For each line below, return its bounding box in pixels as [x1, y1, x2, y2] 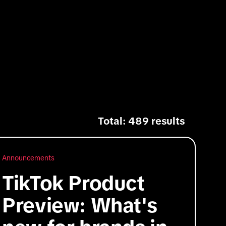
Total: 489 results [97, 115, 185, 127]
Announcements [2, 153, 55, 162]
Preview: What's [2, 194, 157, 216]
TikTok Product [2, 172, 145, 194]
